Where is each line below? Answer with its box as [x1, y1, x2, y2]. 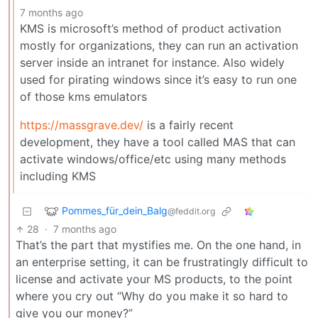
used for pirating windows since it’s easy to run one [20, 72, 297, 87]
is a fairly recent [143, 118, 234, 133]
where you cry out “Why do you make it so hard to [16, 289, 288, 304]
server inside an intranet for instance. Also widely [20, 55, 285, 70]
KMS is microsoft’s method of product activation [20, 21, 281, 36]
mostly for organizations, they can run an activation [20, 38, 298, 53]
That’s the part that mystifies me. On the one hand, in [16, 238, 301, 253]
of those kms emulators [20, 89, 147, 104]
